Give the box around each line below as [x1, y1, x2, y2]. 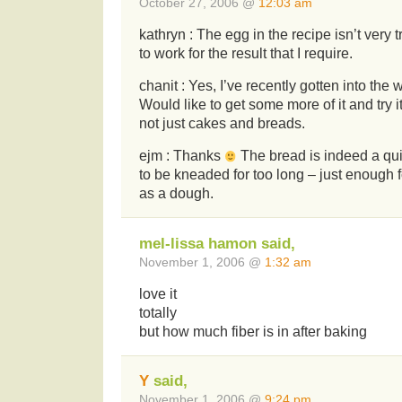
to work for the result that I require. [139, 46, 353, 62]
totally [139, 304, 177, 320]
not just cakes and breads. [139, 116, 305, 132]
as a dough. [139, 186, 214, 202]
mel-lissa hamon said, [139, 234, 295, 252]
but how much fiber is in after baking [139, 323, 367, 339]
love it [139, 285, 177, 301]
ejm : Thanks [139, 148, 224, 164]
